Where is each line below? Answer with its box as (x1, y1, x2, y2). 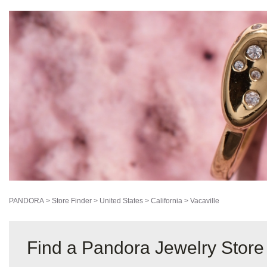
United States (100, 197, 143, 206)
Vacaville (190, 197, 219, 206)
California (151, 197, 182, 206)
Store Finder (52, 197, 92, 206)
